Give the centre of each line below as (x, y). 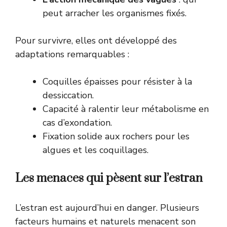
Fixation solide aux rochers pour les (116, 137)
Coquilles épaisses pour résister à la (117, 82)
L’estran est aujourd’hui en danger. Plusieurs (107, 208)
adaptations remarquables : (72, 54)
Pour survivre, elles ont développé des (96, 41)
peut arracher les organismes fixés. (115, 13)
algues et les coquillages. (96, 150)
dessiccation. (68, 96)
